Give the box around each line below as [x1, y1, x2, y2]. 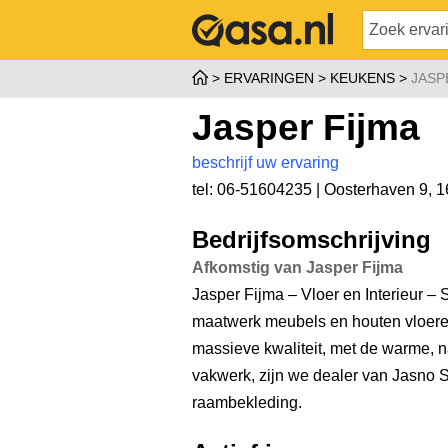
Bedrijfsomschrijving [192, 227, 431, 253]
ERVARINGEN [224, 70, 314, 86]
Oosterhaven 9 [324, 181, 428, 198]
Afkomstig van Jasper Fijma [192, 259, 403, 276]
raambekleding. [192, 394, 302, 411]
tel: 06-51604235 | [192, 181, 324, 198]
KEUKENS [330, 70, 395, 86]
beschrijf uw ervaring [192, 154, 339, 171]
